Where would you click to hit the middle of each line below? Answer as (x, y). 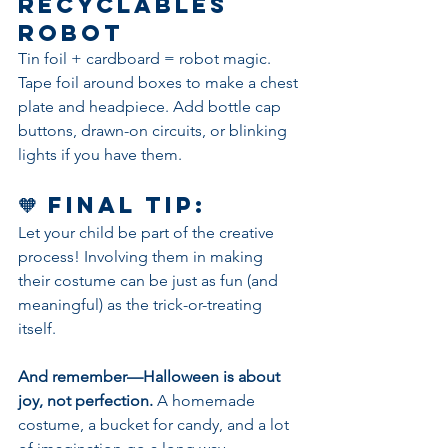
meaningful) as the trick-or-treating (142, 304)
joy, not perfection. (85, 400)
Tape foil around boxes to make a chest (160, 82)
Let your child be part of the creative (148, 232)
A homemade (206, 400)
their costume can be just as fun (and (150, 280)
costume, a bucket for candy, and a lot (155, 424)
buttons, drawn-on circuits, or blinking (154, 130)
